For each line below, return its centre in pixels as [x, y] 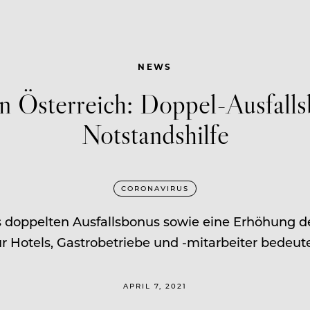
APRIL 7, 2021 [155, 285]
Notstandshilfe [155, 134]
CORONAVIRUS [155, 188]
